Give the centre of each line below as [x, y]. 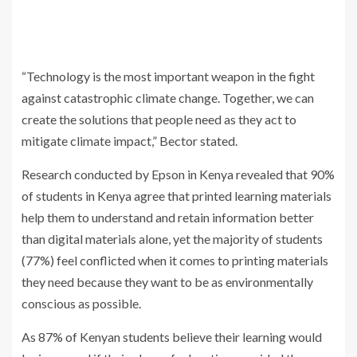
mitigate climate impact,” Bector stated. [129, 141]
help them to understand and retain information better [168, 218]
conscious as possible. [81, 304]
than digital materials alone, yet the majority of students [172, 239]
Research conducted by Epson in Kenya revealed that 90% [178, 175]
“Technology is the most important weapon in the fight [168, 76]
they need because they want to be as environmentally [167, 282]
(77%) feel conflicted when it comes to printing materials [175, 261]
